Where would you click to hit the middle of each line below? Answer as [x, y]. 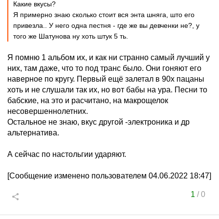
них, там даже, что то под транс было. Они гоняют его [104, 68]
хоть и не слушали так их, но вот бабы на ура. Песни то [107, 90]
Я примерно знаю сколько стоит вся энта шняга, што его [104, 15]
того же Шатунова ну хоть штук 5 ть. [71, 36]
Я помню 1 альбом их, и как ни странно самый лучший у [109, 57]
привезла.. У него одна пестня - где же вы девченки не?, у [106, 25]
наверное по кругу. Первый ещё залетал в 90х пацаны [106, 79]
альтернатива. [33, 133]
